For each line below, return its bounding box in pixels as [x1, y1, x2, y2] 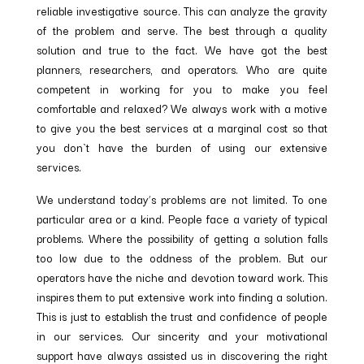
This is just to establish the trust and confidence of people [36, 307, 328, 326]
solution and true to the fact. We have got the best [36, 41, 328, 59]
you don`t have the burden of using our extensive [36, 138, 328, 157]
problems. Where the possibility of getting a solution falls [36, 229, 328, 248]
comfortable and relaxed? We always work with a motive [36, 99, 328, 118]
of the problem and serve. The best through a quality [36, 21, 328, 40]
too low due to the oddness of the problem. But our [36, 249, 328, 267]
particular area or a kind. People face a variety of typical [36, 210, 328, 228]
